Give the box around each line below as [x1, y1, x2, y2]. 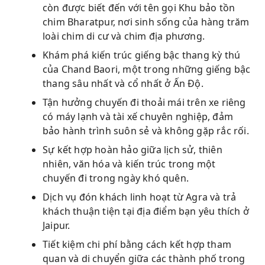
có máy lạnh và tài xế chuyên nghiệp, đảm [43, 110, 234, 123]
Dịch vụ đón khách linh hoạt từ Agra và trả [43, 190, 237, 203]
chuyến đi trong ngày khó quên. [43, 172, 189, 185]
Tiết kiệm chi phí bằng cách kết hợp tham [43, 238, 231, 251]
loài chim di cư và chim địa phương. [43, 30, 205, 43]
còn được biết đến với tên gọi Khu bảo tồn [43, 1, 235, 14]
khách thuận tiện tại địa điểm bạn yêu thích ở [43, 205, 250, 218]
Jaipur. [43, 219, 70, 232]
